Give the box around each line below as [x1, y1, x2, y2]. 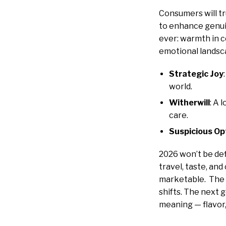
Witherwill [169, 97, 210, 107]
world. [169, 82, 192, 92]
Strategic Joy [169, 69, 223, 79]
